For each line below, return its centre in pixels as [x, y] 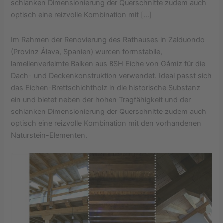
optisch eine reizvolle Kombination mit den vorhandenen [106, 123]
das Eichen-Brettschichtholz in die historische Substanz [106, 87]
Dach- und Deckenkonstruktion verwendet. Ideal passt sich [111, 75]
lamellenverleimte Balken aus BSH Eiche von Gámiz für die [108, 63]
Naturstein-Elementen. [49, 135]
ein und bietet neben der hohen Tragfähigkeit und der [101, 99]
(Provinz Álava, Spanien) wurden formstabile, [87, 52]
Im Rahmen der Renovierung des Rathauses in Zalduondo [108, 40]
